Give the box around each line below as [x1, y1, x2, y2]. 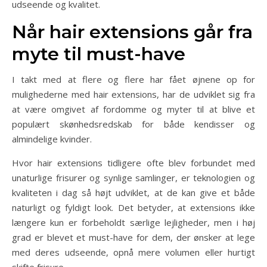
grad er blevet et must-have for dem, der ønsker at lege [12, 231, 255, 243]
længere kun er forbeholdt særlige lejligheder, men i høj [12, 216, 255, 228]
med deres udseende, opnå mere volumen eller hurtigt [12, 246, 255, 258]
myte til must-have [12, 43, 185, 65]
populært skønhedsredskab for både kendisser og [12, 118, 255, 130]
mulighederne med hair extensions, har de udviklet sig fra [12, 88, 255, 100]
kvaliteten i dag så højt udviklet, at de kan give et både [12, 187, 255, 198]
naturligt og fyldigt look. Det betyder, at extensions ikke [12, 201, 255, 213]
